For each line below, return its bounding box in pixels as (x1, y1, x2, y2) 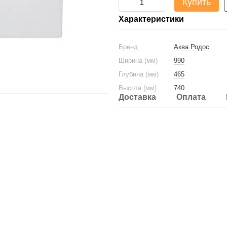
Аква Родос (174, 43, 209, 51)
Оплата (176, 93, 206, 101)
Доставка (119, 93, 156, 101)
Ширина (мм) (119, 57, 158, 64)
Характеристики (119, 15, 184, 23)
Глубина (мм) (119, 70, 159, 78)
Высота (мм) (119, 84, 157, 92)
